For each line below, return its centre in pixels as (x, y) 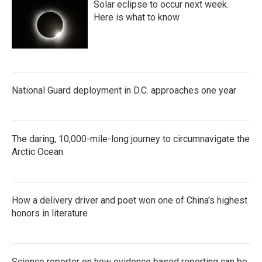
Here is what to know (137, 17)
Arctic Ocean (37, 152)
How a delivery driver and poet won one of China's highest (130, 200)
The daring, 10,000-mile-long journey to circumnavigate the (131, 139)
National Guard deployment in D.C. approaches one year (124, 90)
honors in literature (50, 213)
